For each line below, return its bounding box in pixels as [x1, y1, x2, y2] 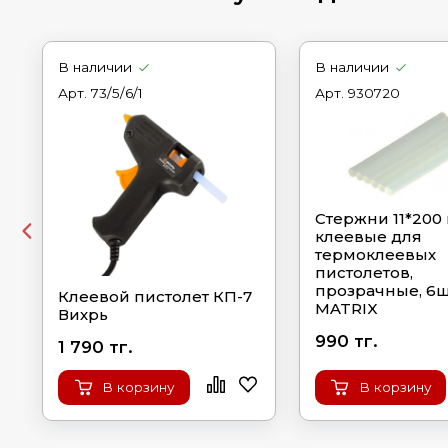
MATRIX [314, 299, 378, 319]
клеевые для [314, 227, 422, 247]
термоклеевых [314, 245, 436, 265]
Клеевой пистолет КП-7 [58, 286, 253, 306]
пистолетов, [314, 263, 413, 283]
